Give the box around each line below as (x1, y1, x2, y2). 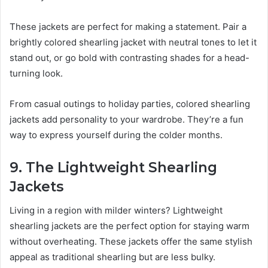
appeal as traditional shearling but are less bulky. (10, 251, 215, 263)
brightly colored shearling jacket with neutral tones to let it (10, 36, 257, 48)
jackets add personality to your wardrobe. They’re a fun (10, 113, 243, 125)
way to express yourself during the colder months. (10, 129, 223, 141)
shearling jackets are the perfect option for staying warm (10, 220, 249, 232)
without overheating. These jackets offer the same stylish (10, 236, 252, 248)
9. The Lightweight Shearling (10, 159, 217, 176)
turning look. (10, 67, 63, 79)
